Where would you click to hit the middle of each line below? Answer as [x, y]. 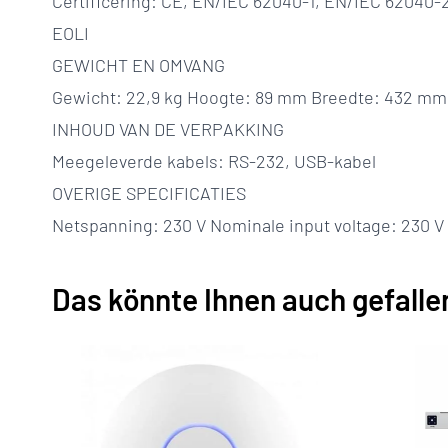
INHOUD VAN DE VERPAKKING [168, 129]
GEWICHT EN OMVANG [138, 65]
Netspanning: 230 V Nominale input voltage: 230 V [248, 225]
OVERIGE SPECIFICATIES [149, 193]
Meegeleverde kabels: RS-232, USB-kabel [214, 161]
